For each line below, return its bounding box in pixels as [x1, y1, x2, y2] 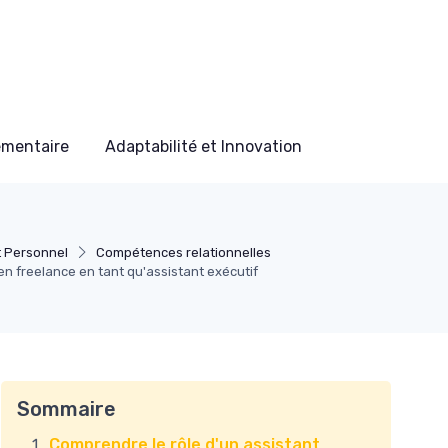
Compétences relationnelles [96, 245, 272, 260]
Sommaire [17, 397, 116, 421]
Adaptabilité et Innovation [105, 137, 302, 156]
